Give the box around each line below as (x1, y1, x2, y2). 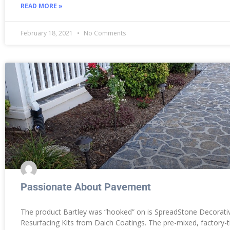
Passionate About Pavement (21, 180, 151, 193)
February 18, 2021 (21, 28, 74, 37)
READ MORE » (21, 1, 63, 10)
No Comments (82, 28, 126, 37)
